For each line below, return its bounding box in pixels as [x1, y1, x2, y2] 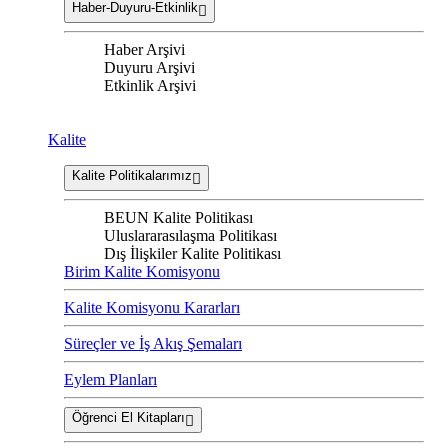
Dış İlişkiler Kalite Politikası [104, 245, 281, 263]
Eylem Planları [64, 371, 157, 389]
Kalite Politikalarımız [72, 168, 192, 184]
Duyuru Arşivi [104, 59, 195, 77]
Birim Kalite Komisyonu [64, 263, 220, 281]
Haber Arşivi [104, 41, 185, 59]
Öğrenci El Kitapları [72, 410, 185, 426]
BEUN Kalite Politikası [104, 209, 253, 227]
